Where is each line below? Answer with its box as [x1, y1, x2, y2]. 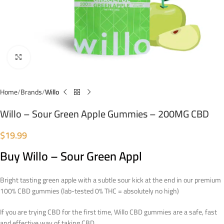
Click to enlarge [29, 51, 70, 63]
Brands [20, 85, 42, 98]
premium [194, 173, 221, 186]
